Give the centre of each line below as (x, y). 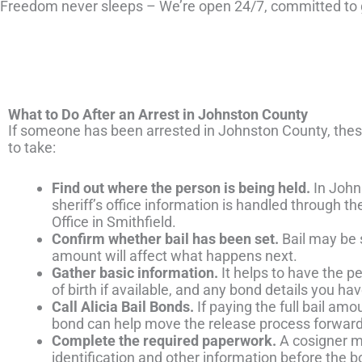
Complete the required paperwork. (164, 340)
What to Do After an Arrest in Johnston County (158, 115)
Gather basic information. (135, 272)
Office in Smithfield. (114, 221)
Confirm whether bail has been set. (165, 238)
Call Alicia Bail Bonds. (123, 306)
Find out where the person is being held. (181, 187)
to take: (32, 148)
